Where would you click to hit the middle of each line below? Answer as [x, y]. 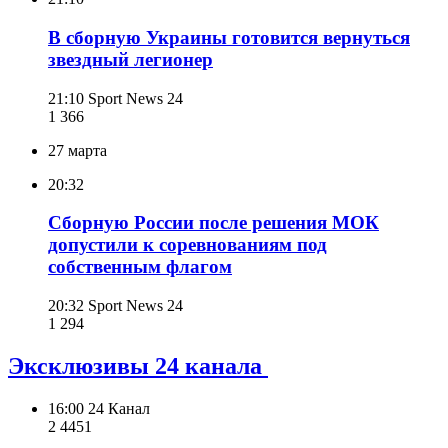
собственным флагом [140, 267]
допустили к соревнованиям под [187, 245]
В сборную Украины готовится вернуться [229, 37]
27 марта [77, 150]
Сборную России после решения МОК [213, 223]
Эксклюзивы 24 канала [138, 365]
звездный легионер [130, 59]
